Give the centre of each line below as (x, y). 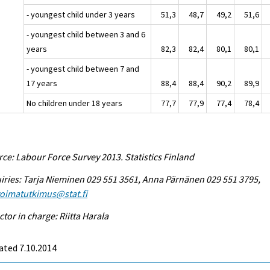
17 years (42, 83)
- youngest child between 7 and (83, 68)
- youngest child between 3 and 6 (86, 34)
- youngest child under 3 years (81, 14)
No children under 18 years (75, 103)
